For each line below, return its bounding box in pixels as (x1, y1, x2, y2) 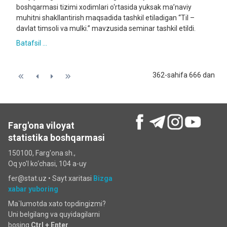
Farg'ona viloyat (8, 120, 74, 131)
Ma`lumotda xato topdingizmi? (8, 199, 106, 208)
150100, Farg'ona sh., (8, 148, 75, 157)
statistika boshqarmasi (8, 132, 105, 143)
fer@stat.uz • (8, 174, 52, 182)
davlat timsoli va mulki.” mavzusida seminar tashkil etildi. (16, 24, 197, 32)
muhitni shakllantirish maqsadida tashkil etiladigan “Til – (16, 14, 195, 22)
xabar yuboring (8, 184, 58, 193)
